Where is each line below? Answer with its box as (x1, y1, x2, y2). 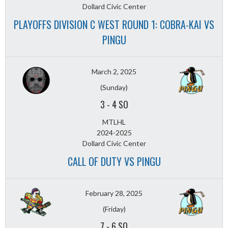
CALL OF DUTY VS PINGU (67, 154, 161, 169)
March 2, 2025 (92, 67, 136, 76)
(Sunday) (100, 83, 128, 92)
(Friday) (102, 205, 126, 214)
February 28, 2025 (85, 189, 142, 198)
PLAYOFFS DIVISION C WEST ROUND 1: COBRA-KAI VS (14, 17, 214, 33)
